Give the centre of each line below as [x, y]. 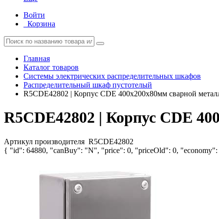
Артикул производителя [45, 141]
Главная [37, 58]
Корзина [41, 24]
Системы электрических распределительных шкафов [112, 76]
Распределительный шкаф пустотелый [88, 85]
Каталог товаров [51, 67]
